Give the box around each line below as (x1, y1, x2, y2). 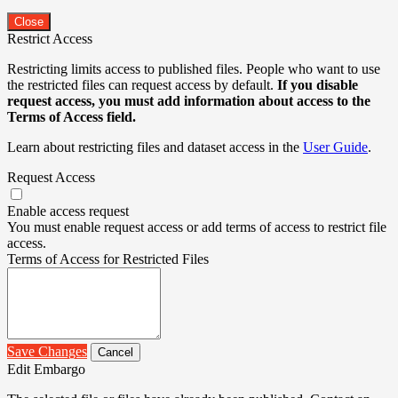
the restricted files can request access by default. (7, 76, 277, 92)
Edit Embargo (7, 361, 85, 377)
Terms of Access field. (7, 108, 136, 124)
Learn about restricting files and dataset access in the (7, 139, 303, 155)
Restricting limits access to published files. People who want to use (7, 60, 380, 76)
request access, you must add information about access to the (7, 92, 370, 108)
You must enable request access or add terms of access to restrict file (7, 219, 386, 235)
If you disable (277, 76, 358, 92)
